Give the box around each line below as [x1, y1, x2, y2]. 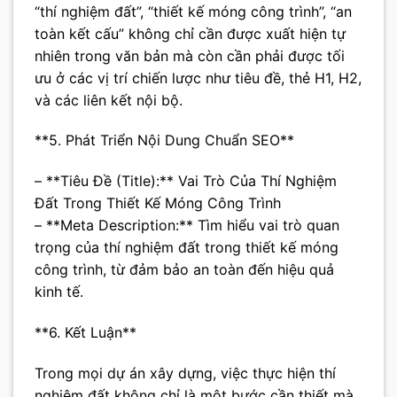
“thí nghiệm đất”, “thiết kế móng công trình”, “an [35, 2, 352, 20]
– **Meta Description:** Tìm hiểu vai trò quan [35, 216, 339, 235]
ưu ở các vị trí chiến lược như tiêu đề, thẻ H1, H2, [35, 68, 362, 87]
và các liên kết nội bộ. [35, 90, 183, 109]
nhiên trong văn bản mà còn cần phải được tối [35, 46, 345, 65]
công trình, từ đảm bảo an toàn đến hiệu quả [35, 261, 334, 279]
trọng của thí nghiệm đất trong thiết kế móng [35, 238, 339, 257]
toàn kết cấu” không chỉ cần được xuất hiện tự [35, 24, 346, 43]
